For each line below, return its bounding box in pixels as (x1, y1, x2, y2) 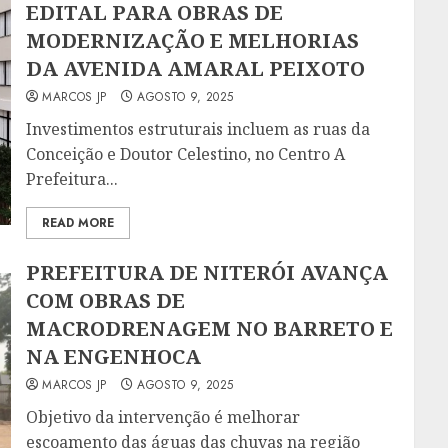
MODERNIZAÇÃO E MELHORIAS (26, 27, 360, 55)
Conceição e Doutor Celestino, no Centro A (26, 143, 346, 166)
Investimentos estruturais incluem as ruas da (26, 118, 371, 141)
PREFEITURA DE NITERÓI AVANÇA (26, 259, 389, 287)
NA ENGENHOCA (26, 343, 202, 371)
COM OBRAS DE (26, 287, 186, 315)
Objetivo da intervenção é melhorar (26, 406, 301, 429)
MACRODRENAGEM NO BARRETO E (26, 315, 394, 343)
